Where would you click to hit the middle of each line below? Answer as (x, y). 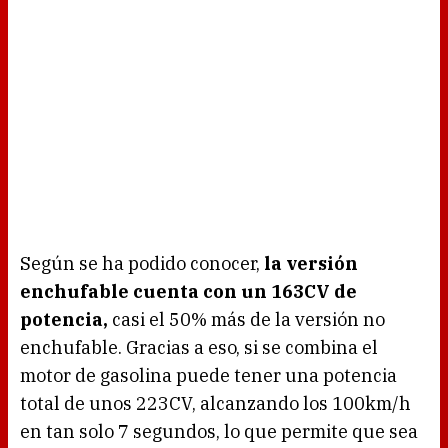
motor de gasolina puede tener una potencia (208, 376)
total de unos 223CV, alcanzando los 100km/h (215, 404)
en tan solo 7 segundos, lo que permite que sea (219, 432)
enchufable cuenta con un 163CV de (188, 292)
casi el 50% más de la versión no (248, 320)
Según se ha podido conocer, (142, 264)
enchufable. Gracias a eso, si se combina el (199, 348)
